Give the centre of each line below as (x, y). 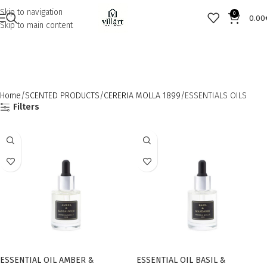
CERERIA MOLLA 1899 (142, 96)
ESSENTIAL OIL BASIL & (181, 260)
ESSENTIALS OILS (216, 96)
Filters (27, 107)
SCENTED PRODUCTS (62, 96)
